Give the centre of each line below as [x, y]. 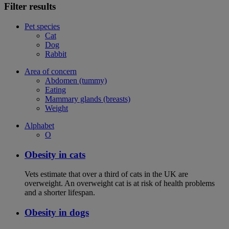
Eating [55, 89]
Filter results [30, 7]
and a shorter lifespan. [60, 193]
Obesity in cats [55, 154]
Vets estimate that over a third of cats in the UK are [106, 174]
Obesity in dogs [57, 213]
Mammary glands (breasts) [88, 99]
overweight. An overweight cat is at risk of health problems [120, 184]
